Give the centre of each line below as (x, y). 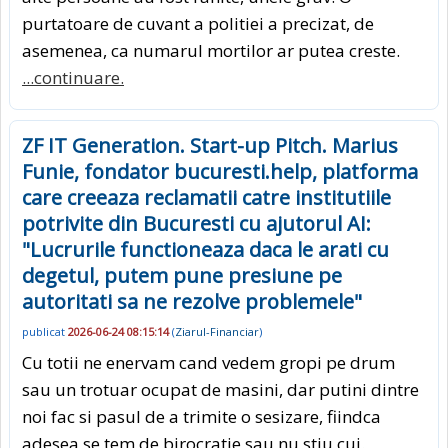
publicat (45, 332)
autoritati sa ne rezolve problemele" (192, 302)
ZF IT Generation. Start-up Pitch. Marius (210, 146)
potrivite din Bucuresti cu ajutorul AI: (196, 224)
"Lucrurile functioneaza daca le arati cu (205, 250)
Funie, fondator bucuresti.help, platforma (220, 172)
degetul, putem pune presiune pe (182, 276)
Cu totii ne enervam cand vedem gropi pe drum (208, 362)
